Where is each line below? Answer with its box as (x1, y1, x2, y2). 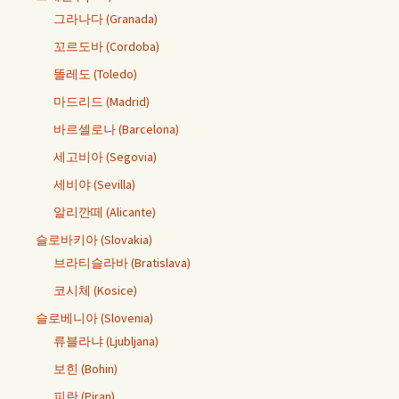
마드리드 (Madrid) (53, 93, 150, 110)
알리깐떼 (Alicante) (53, 203, 156, 220)
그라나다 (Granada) (53, 10, 158, 27)
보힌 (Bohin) (53, 360, 118, 377)
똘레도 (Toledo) (53, 65, 137, 82)
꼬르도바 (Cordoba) (53, 37, 159, 54)
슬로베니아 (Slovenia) (36, 309, 153, 326)
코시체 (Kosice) (53, 281, 137, 298)
